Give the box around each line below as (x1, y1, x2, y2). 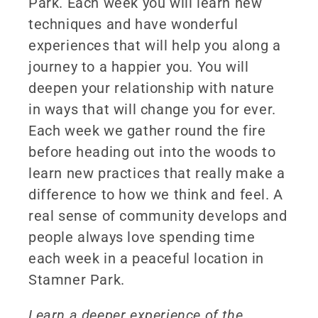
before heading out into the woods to (28, 143, 276, 160)
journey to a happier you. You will (28, 57, 249, 75)
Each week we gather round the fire (28, 121, 266, 139)
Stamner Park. (28, 270, 125, 288)
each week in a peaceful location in (28, 249, 265, 267)
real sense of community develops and (28, 207, 287, 224)
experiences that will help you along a (28, 36, 281, 54)
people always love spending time (28, 228, 256, 246)
